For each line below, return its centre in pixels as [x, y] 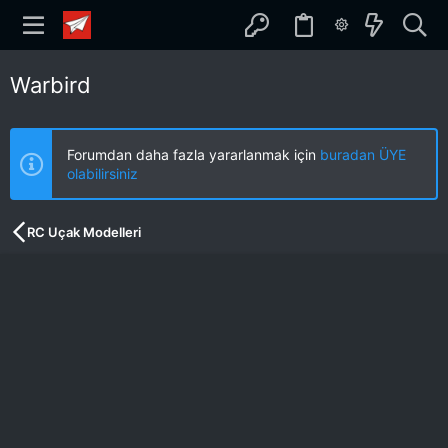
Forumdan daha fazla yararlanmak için [193, 154]
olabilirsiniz [102, 173]
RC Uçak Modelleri [84, 232]
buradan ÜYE [363, 154]
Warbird [50, 85]
